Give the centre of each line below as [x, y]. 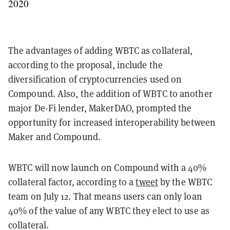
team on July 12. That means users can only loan [105, 197]
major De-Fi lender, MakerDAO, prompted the [100, 108]
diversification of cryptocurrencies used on [95, 80]
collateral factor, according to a [72, 182]
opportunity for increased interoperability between [112, 123]
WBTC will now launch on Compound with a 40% [108, 168]
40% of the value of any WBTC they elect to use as [109, 211]
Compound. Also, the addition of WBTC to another [110, 94]
